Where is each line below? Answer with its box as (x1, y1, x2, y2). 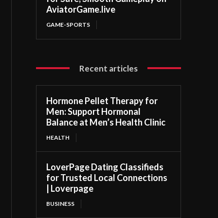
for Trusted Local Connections (46, 172, 168, 183)
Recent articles (79, 63, 138, 73)
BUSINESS (46, 200, 75, 207)
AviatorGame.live (46, 3, 116, 15)
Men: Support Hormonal (46, 106, 141, 117)
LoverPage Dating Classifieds (46, 161, 164, 172)
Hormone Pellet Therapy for (46, 95, 158, 106)
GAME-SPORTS (46, 20, 91, 28)
